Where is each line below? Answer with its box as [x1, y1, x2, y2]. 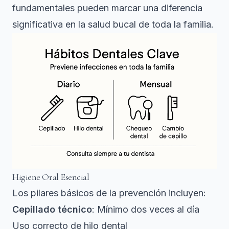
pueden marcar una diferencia [75, 2, 202, 13]
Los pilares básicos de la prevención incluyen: [12, 188, 206, 199]
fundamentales [12, 2, 75, 13]
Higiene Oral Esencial [12, 171, 89, 183]
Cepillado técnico [12, 204, 92, 215]
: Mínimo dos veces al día [92, 204, 199, 215]
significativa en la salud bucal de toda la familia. [12, 18, 214, 30]
